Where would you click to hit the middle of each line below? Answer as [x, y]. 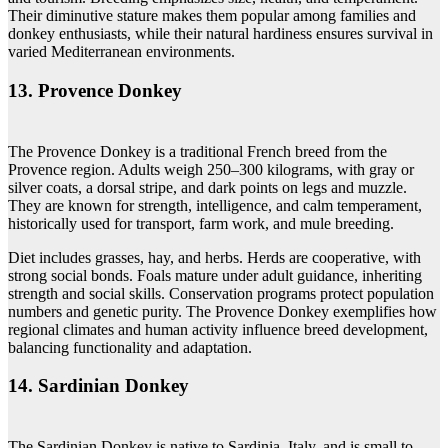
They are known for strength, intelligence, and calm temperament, [215, 205]
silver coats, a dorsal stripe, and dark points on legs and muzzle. [207, 187]
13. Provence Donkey [95, 90]
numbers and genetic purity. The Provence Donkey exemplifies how [222, 311]
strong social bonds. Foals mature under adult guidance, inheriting [215, 275]
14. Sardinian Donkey [98, 386]
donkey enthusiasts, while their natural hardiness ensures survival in [220, 34]
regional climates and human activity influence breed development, [218, 329]
